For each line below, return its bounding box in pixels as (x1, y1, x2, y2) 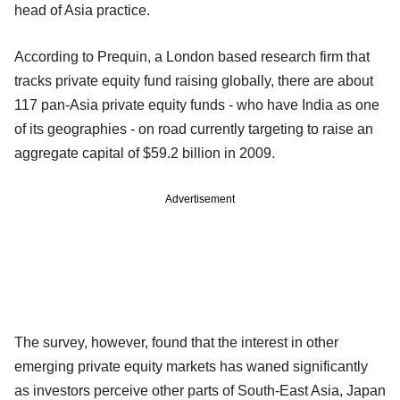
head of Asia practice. (14, 2, 154, 18)
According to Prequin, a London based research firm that (14, 48, 370, 64)
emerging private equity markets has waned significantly (14, 358, 368, 374)
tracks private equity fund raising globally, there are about (14, 72, 373, 88)
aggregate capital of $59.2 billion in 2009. (14, 145, 275, 161)
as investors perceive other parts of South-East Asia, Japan (14, 382, 386, 398)
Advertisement (165, 192, 235, 205)
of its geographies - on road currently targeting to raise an (14, 121, 373, 137)
